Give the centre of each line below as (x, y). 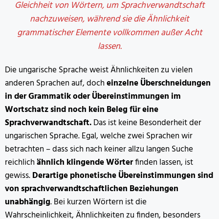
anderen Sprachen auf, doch (56, 84)
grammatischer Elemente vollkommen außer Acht (109, 33)
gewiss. (19, 176)
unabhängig (28, 202)
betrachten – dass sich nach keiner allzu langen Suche (99, 150)
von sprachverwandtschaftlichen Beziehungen (92, 189)
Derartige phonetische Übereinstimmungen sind (123, 176)
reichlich (21, 163)
